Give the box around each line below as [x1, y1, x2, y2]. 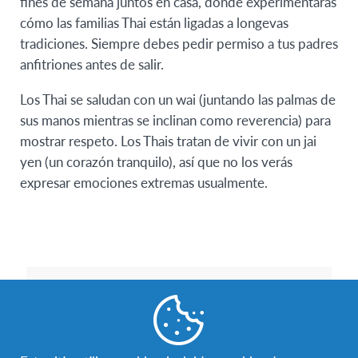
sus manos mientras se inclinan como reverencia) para [20, 109, 331, 129]
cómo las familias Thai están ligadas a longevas [20, 12, 288, 32]
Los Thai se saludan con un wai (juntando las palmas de [20, 89, 336, 109]
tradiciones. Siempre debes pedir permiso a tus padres [20, 33, 338, 53]
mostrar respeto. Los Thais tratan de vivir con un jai [20, 130, 316, 150]
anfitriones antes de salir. [20, 54, 164, 74]
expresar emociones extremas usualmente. [20, 172, 268, 192]
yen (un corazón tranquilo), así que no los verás [20, 151, 292, 171]
